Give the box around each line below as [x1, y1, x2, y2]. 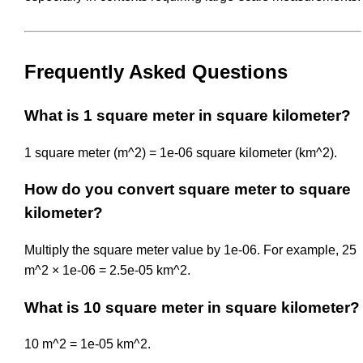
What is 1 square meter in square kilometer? [24, 106, 351, 124]
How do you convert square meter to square [24, 181, 351, 199]
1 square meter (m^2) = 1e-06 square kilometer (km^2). [24, 145, 337, 160]
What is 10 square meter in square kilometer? [24, 298, 360, 316]
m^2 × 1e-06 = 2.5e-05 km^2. [24, 263, 190, 278]
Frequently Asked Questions [24, 60, 288, 83]
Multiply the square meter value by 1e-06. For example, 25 [24, 243, 357, 258]
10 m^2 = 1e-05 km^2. [24, 337, 151, 352]
